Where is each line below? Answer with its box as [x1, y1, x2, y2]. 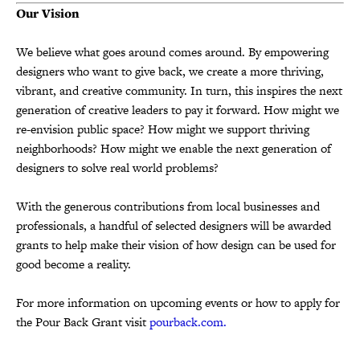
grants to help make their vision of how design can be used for [16, 235, 336, 253]
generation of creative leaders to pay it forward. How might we [16, 100, 339, 118]
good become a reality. [16, 255, 131, 272]
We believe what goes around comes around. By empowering [16, 43, 329, 60]
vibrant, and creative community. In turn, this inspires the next [16, 81, 342, 99]
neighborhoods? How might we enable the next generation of [16, 139, 331, 157]
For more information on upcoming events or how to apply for [16, 293, 340, 311]
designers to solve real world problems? [16, 158, 219, 176]
